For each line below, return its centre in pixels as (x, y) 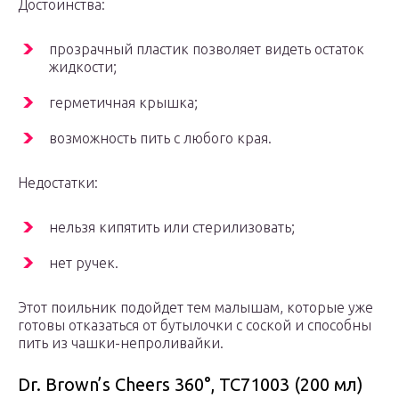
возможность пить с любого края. (160, 138)
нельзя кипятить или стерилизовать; (172, 228)
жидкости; (83, 67)
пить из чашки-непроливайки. (121, 343)
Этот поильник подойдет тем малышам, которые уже (195, 308)
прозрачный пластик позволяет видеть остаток (207, 49)
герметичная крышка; (123, 103)
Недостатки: (58, 183)
